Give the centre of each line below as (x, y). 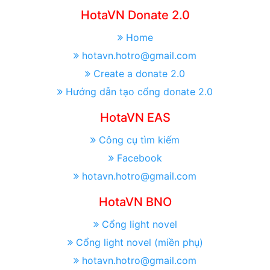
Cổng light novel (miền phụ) (139, 243)
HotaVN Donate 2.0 (135, 15)
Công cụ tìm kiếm (139, 140)
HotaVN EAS (135, 118)
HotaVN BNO (135, 202)
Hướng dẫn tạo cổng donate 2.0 (139, 92)
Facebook (139, 158)
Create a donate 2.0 (139, 74)
